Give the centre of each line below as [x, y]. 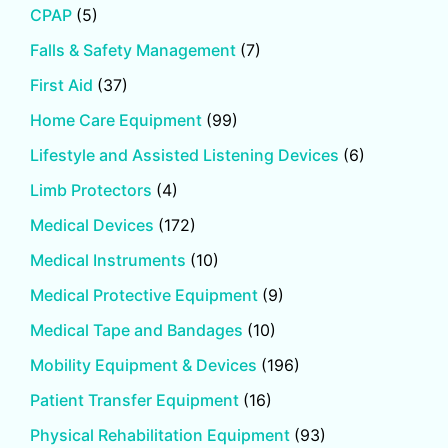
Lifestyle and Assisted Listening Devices [186, 155]
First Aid [63, 85]
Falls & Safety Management [135, 50]
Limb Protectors [93, 190]
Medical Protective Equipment [146, 295]
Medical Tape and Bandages [138, 330]
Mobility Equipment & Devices [145, 365]
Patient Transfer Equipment [136, 400]
